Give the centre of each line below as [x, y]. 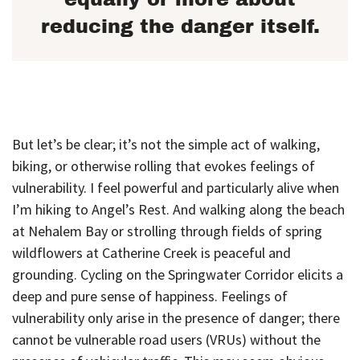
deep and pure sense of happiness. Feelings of [150, 297]
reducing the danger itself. [180, 27]
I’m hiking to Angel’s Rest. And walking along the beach [178, 210]
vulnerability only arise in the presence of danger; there [176, 318]
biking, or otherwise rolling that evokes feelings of [164, 166]
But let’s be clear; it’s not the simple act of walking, [166, 145]
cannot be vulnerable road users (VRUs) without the [166, 340]
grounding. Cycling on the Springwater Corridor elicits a [178, 275]
